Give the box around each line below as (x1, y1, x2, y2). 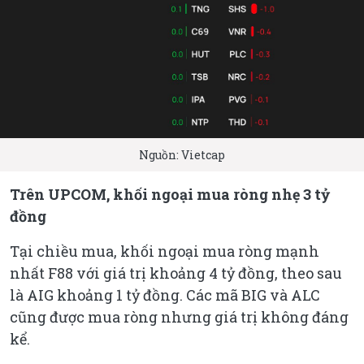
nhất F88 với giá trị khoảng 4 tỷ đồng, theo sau (10, 263, 342, 284)
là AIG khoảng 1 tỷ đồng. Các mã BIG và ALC (10, 285, 320, 305)
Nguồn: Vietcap (139, 147, 225, 163)
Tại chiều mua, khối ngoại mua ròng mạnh (10, 241, 319, 262)
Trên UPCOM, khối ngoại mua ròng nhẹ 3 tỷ (10, 184, 330, 205)
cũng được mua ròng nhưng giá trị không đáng (10, 307, 349, 327)
